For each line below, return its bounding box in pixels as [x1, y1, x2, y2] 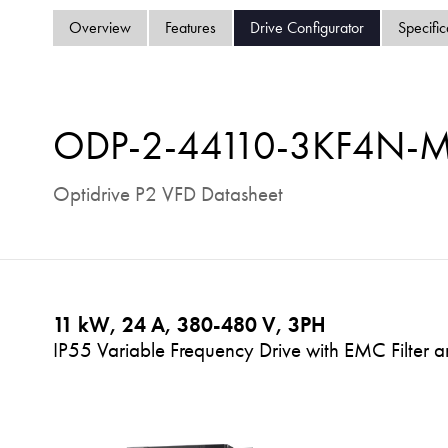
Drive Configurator [249, 17, 364, 38]
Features [164, 17, 216, 38]
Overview [68, 17, 131, 38]
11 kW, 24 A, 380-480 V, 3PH [52, 310, 326, 338]
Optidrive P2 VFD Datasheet [52, 179, 283, 207]
